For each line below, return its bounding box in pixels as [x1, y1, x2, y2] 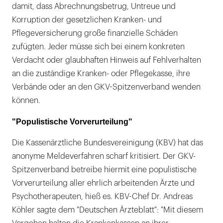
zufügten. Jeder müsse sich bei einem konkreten [12, 42, 185, 51]
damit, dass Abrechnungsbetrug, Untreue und [12, 2, 176, 10]
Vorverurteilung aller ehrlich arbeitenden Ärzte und [12, 179, 195, 187]
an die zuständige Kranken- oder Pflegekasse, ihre [12, 69, 190, 78]
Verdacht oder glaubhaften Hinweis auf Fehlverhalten [12, 56, 201, 64]
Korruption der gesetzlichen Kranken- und [12, 15, 162, 24]
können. [12, 96, 40, 105]
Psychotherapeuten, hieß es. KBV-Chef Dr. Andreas [12, 192, 193, 201]
